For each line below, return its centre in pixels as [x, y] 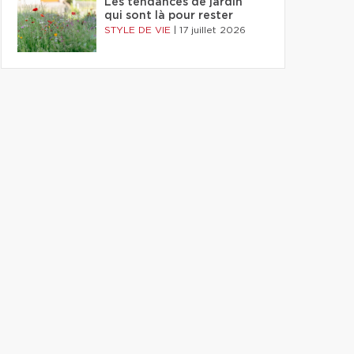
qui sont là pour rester [169, 16]
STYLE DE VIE [139, 30]
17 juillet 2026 [213, 30]
